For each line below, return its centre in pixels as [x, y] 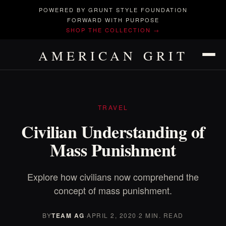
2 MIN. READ [161, 215]
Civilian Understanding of [113, 132]
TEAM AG [68, 215]
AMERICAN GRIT [113, 55]
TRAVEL [113, 107]
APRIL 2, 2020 [112, 215]
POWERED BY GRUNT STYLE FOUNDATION [113, 10]
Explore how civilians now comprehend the [113, 177]
